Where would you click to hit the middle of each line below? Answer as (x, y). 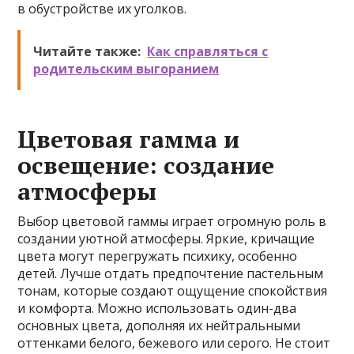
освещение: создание (146, 165)
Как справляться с (208, 51)
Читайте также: (87, 51)
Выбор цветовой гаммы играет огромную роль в (172, 221)
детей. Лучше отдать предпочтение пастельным (171, 273)
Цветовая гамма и (129, 139)
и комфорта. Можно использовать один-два (157, 308)
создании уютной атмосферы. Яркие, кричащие (166, 239)
